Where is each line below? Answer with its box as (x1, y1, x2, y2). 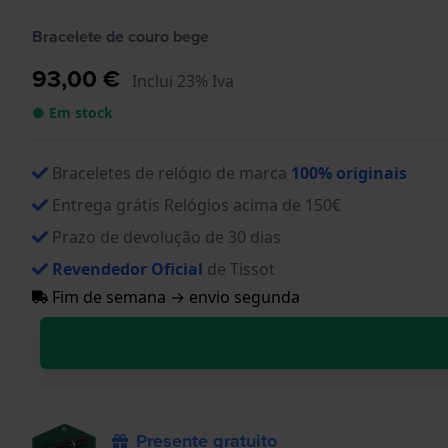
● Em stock (32, 102, 113, 122)
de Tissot (203, 257, 275, 280)
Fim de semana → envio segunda (48, 285, 300, 308)
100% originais (291, 161, 407, 184)
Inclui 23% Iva (132, 69, 234, 92)
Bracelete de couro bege (32, 24, 209, 48)
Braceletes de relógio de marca (52, 161, 291, 184)
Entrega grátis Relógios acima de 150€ (52, 193, 341, 216)
